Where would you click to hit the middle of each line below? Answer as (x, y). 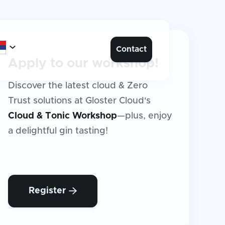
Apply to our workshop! (84, 63)
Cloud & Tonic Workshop (63, 116)
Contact (131, 49)
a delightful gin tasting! (58, 131)
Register (47, 191)
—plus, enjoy (145, 116)
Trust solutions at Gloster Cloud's (80, 101)
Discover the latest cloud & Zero (78, 86)
